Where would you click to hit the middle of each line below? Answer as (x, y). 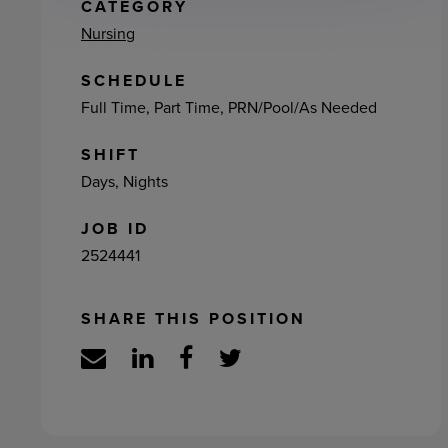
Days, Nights (124, 181)
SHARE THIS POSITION (193, 318)
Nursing (107, 33)
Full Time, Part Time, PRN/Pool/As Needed (228, 107)
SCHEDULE (133, 80)
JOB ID (114, 228)
